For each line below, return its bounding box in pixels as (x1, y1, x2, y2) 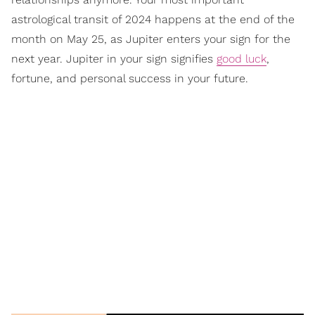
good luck (217, 52, 266, 66)
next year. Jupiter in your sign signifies (11, 52, 217, 66)
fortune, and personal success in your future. (11, 72, 248, 86)
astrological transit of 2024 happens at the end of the (11, 13, 295, 27)
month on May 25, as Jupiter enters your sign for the (11, 32, 290, 46)
